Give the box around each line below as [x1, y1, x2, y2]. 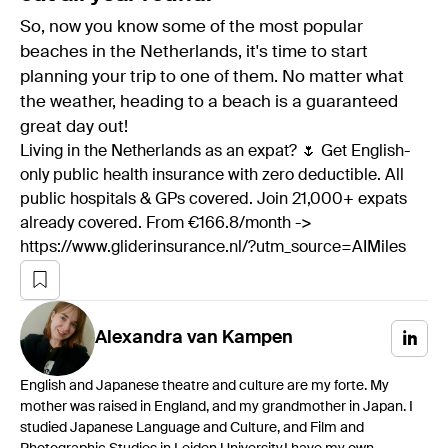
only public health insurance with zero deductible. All [20, 167, 404, 184]
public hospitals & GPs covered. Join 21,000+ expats [20, 191, 407, 208]
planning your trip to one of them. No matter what [20, 68, 404, 86]
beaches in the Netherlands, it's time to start [20, 43, 368, 61]
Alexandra [95, 329, 183, 348]
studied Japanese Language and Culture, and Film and [20, 420, 364, 435]
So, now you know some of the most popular [20, 18, 363, 36]
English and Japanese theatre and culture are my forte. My [20, 378, 389, 393]
